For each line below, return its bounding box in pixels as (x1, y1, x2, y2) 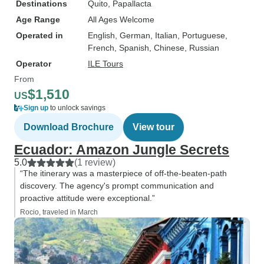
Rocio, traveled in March (20, 208, 98, 216)
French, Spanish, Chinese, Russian (88, 43, 219, 52)
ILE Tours (88, 59, 123, 68)
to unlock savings (48, 104, 105, 112)
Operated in (16, 31, 63, 40)
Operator (16, 59, 51, 68)
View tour (133, 122, 174, 132)
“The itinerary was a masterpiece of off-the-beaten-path (20, 169, 227, 178)
